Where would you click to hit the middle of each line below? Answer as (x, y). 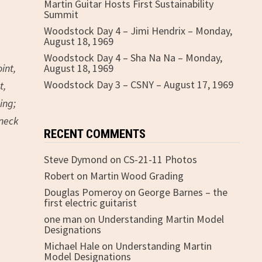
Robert (59, 176)
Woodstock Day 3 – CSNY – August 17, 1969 (138, 85)
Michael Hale (71, 246)
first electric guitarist (90, 203)
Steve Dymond (75, 159)
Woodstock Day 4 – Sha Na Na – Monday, (133, 58)
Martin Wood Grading (137, 176)
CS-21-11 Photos (160, 159)
